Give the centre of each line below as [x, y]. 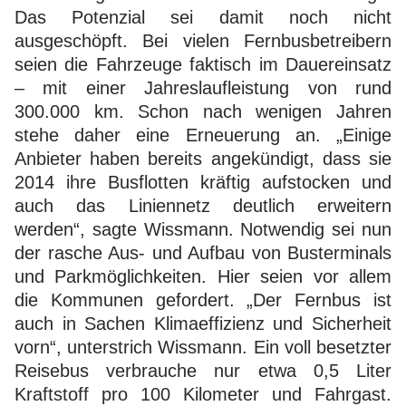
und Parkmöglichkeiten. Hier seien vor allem [203, 276]
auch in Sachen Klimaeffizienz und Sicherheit [203, 323]
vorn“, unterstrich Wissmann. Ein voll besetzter [203, 347]
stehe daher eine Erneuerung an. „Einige [203, 135]
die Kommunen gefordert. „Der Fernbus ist [203, 300]
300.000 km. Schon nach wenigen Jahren [203, 111]
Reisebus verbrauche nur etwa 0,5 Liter [203, 370]
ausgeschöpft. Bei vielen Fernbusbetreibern [203, 40]
